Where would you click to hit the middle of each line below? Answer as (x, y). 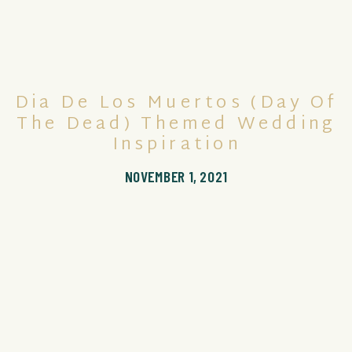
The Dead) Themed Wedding (177, 125)
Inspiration (176, 146)
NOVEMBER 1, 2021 (176, 176)
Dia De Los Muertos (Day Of (176, 104)
